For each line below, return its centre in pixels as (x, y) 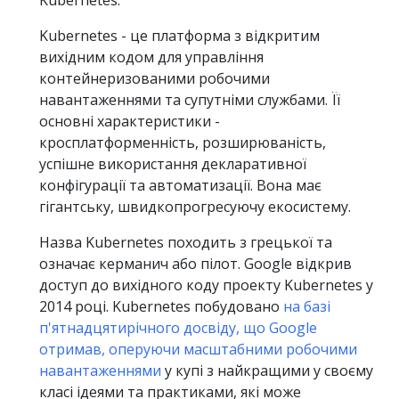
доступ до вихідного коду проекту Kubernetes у (206, 285)
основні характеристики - (130, 121)
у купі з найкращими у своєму (267, 370)
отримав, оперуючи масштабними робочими (198, 349)
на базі (307, 306)
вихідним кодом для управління (151, 57)
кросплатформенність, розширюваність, (183, 142)
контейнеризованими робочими (155, 78)
